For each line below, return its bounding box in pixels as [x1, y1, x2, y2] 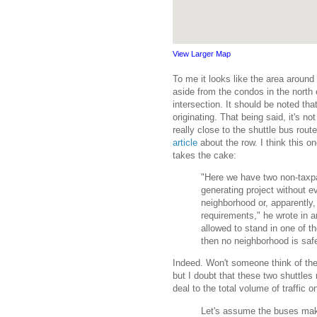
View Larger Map [173, 50, 231, 59]
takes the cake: [173, 150, 236, 161]
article [173, 137, 200, 149]
